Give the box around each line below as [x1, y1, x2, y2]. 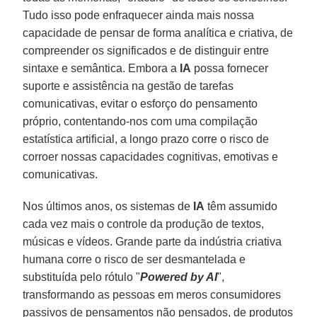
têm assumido [204, 200, 278, 212]
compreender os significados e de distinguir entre [23, 44, 270, 57]
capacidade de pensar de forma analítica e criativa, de [23, 26, 294, 39]
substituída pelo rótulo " [23, 270, 141, 283]
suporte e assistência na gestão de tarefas [23, 79, 234, 92]
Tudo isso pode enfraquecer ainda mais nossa [23, 8, 255, 21]
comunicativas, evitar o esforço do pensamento [23, 97, 258, 110]
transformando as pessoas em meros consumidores [23, 288, 282, 301]
